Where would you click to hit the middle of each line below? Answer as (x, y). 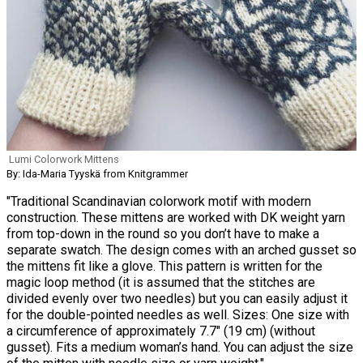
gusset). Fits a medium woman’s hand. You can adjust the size (180, 347)
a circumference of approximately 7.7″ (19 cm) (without (161, 331)
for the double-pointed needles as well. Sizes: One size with (178, 314)
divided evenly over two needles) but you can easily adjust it (177, 298)
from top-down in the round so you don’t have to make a (163, 233)
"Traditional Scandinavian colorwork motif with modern (159, 201)
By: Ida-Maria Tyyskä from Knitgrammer (97, 173)
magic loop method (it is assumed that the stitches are (161, 282)
